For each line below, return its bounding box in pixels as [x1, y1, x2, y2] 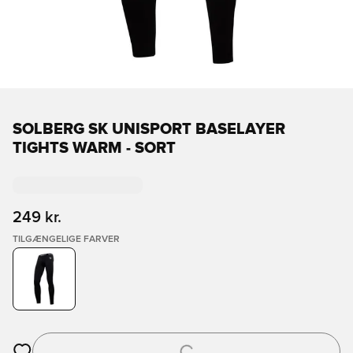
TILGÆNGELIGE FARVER [13, 235, 120, 244]
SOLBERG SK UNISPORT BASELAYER [13, 121, 285, 137]
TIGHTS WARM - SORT [13, 140, 176, 156]
